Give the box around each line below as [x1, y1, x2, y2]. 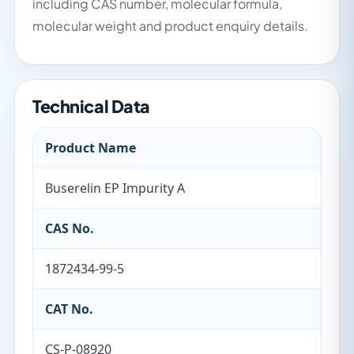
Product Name [45, 139, 136, 156]
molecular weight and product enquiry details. [32, 17, 308, 34]
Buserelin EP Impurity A [45, 179, 185, 197]
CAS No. [45, 220, 94, 237]
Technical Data [32, 96, 150, 117]
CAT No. [45, 300, 93, 318]
